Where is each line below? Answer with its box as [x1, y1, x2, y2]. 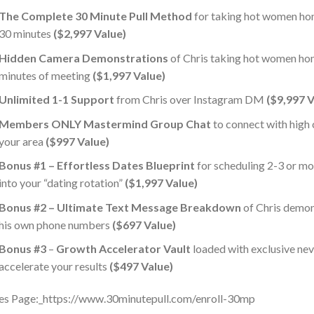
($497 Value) [109, 259, 174, 273]
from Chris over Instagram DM [116, 93, 265, 107]
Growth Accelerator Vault [56, 242, 193, 256]
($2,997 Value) [53, 26, 127, 40]
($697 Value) [112, 217, 177, 231]
